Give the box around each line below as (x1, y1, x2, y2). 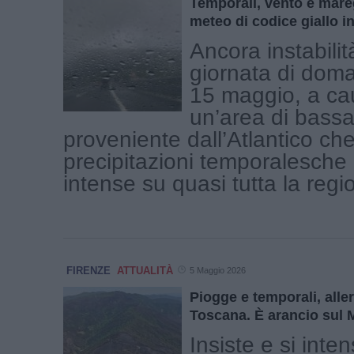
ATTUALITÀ (117, 264, 173, 277)
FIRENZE (66, 264, 111, 277)
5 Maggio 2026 (190, 265, 246, 275)
